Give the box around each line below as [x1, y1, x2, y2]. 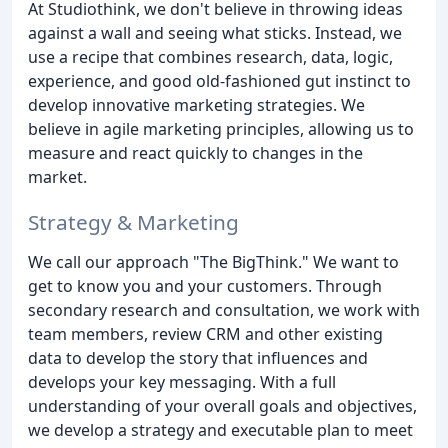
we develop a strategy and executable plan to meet [28, 418, 413, 441]
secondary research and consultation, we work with [28, 298, 420, 321]
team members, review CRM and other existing [28, 322, 383, 345]
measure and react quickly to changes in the [28, 141, 363, 164]
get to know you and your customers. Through [28, 274, 382, 297]
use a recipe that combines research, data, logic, [28, 45, 393, 68]
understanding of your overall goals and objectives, [28, 394, 417, 417]
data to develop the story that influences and [28, 346, 368, 369]
